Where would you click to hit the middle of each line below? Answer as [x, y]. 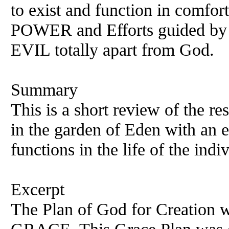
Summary [44, 89]
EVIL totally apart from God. [112, 50]
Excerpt [38, 189]
